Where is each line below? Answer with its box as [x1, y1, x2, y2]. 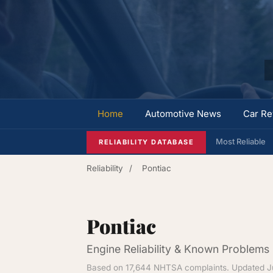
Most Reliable [216, 136, 266, 146]
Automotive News [145, 108, 221, 119]
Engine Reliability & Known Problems [87, 243, 269, 256]
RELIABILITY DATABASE [99, 137, 194, 146]
